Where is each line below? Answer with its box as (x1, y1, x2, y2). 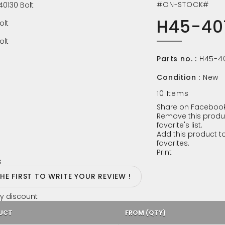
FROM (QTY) (125, 208, 166, 217)
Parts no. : (157, 54, 197, 64)
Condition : (157, 72, 200, 82)
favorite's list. (157, 120, 203, 130)
